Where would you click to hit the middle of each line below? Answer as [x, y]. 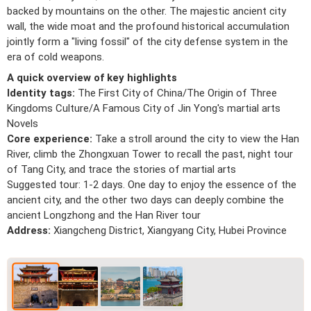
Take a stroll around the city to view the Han [197, 138]
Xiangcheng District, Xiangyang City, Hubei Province [170, 230]
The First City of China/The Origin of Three [177, 93]
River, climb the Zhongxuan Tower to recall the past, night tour [150, 154]
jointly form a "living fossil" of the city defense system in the [148, 41]
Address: [30, 230]
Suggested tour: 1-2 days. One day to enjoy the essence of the [152, 184]
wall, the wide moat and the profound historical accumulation [148, 26]
